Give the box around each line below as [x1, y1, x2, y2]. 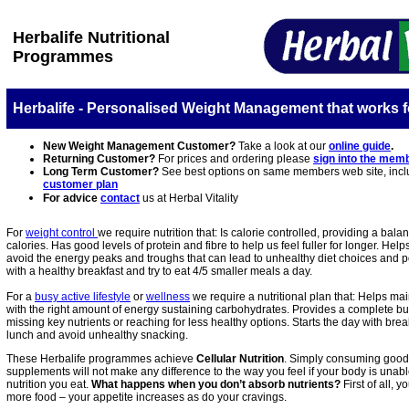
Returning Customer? [43, 152, 158, 165]
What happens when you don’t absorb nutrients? [91, 378, 341, 391]
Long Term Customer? [43, 165, 162, 178]
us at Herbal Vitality [140, 192, 238, 204]
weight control [26, 226, 98, 239]
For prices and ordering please [158, 152, 310, 165]
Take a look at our [238, 140, 326, 152]
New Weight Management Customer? [43, 140, 238, 152]
